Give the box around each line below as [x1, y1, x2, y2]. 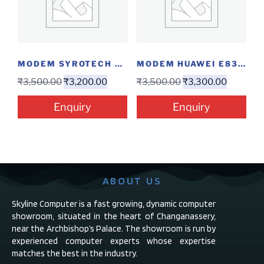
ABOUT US [102, 174, 162, 187]
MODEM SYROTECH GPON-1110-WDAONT [115, 58, 123, 68]
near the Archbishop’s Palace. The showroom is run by [12, 223, 216, 235]
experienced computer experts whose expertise [12, 236, 216, 247]
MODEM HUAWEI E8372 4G [237, 58, 245, 68]
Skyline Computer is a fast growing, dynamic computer [12, 199, 216, 210]
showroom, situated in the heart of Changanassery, [12, 211, 216, 222]
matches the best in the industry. [12, 248, 137, 259]
